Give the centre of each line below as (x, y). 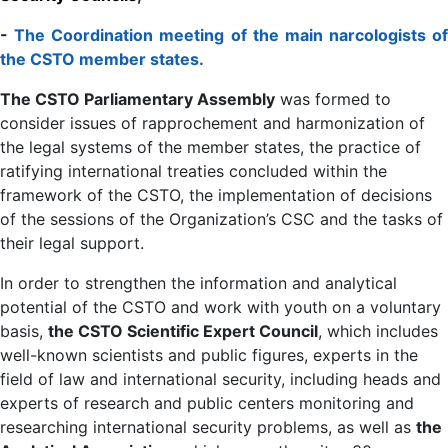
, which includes (378, 330)
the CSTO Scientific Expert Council (183, 330)
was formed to (333, 98)
